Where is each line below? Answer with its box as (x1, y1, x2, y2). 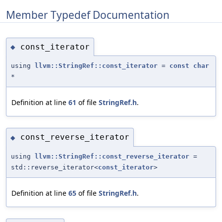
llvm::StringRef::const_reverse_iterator (35, 152, 189, 160)
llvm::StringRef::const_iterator (35, 62, 158, 70)
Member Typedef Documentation (6, 7, 169, 22)
